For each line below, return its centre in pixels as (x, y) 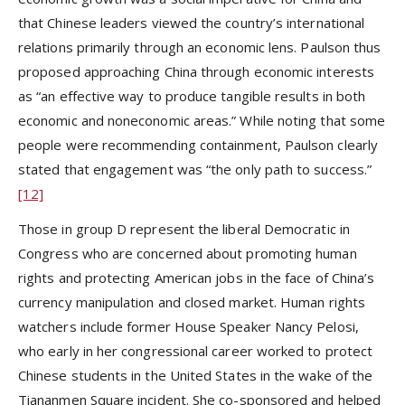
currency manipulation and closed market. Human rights (192, 301)
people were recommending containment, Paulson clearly (198, 145)
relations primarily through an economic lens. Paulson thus (200, 47)
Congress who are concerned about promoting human (188, 253)
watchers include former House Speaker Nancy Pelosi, (188, 326)
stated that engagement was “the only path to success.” (195, 170)
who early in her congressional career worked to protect (196, 350)
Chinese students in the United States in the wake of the (196, 375)
